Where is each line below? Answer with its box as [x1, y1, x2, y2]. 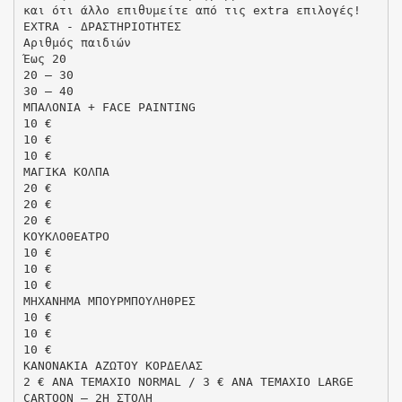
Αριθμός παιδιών [22, 35, 131, 49]
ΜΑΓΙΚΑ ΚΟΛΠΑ [22, 164, 109, 179]
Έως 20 [22, 51, 66, 66]
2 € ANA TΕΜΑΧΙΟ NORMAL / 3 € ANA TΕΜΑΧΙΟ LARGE [22, 374, 354, 389]
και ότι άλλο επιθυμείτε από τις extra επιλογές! [22, 3, 361, 17]
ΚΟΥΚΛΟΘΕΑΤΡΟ [22, 229, 109, 243]
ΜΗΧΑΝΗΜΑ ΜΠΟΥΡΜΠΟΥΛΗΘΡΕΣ [22, 293, 196, 308]
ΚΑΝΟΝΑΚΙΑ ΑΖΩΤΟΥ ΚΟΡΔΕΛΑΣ [22, 358, 203, 372]
